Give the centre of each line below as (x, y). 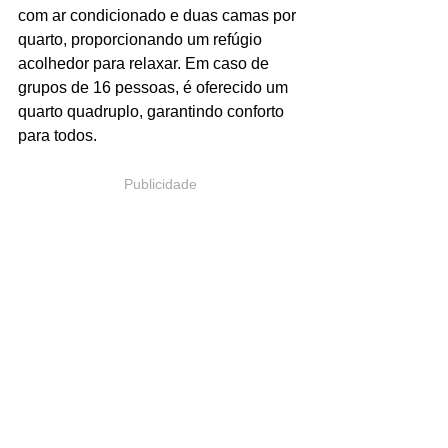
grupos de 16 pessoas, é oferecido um (155, 87)
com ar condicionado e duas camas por (159, 15)
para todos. (57, 135)
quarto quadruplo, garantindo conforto (153, 111)
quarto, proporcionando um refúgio (142, 39)
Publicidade (160, 183)
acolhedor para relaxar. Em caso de (145, 63)
